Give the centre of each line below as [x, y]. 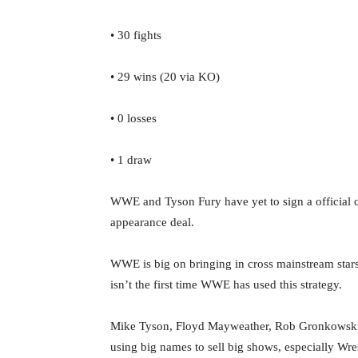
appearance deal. [152, 222]
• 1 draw [131, 160]
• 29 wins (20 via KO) [165, 77]
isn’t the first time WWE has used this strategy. [226, 284]
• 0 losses [133, 118]
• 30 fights [136, 35]
